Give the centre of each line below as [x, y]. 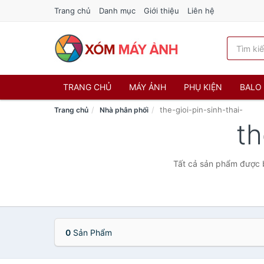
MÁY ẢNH [148, 87]
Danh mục [117, 11]
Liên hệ [201, 11]
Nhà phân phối [124, 110]
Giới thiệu [161, 11]
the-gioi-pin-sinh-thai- [201, 110]
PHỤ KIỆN [203, 87]
